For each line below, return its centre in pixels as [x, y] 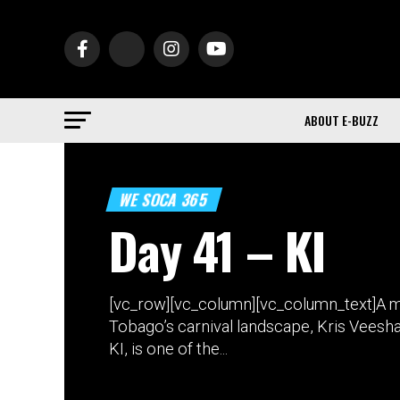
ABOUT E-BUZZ [342, 120]
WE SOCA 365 [164, 199]
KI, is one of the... [168, 348]
